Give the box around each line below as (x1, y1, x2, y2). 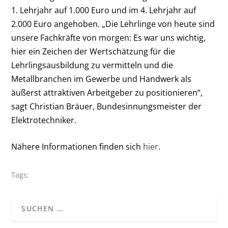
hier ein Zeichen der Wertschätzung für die (11, 45, 176, 57)
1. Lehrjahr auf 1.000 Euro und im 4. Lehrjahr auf (11, 4, 196, 16)
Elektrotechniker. (11, 114, 77, 126)
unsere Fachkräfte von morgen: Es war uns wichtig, (11, 32, 206, 43)
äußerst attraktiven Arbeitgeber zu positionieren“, (11, 87, 203, 98)
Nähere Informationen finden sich (11, 141, 144, 153)
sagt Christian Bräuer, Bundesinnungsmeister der (11, 100, 202, 112)
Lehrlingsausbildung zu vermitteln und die (11, 59, 174, 71)
